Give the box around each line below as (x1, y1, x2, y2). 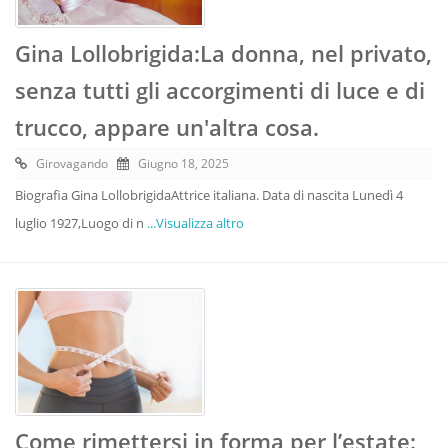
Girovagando (36, 154, 108, 172)
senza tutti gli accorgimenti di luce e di (15, 74, 425, 105)
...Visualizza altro (147, 213, 244, 232)
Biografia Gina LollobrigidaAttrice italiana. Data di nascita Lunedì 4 (15, 185, 403, 204)
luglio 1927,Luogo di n (15, 213, 147, 232)
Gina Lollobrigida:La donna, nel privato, (15, 37, 432, 68)
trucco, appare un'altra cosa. (15, 111, 319, 142)
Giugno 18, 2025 (138, 154, 229, 172)
